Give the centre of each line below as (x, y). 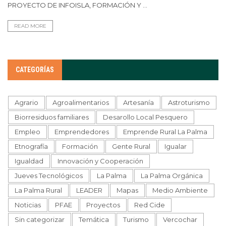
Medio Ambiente (180, 190)
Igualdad (29, 161)
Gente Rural (131, 146)
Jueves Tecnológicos (49, 175)
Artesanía (138, 102)
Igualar (176, 146)
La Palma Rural (38, 190)
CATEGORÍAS (35, 69)
